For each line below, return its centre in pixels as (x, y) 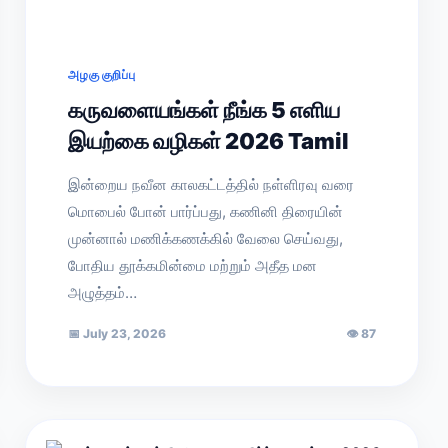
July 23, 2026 (123, 333)
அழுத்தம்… (103, 292)
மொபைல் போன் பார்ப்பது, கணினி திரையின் (206, 211)
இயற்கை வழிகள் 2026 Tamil (209, 141)
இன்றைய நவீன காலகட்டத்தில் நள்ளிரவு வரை (211, 184)
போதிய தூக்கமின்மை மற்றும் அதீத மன (193, 265)
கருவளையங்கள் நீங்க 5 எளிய (204, 110)
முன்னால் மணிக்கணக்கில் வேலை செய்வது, (206, 238)
